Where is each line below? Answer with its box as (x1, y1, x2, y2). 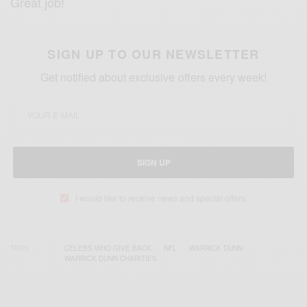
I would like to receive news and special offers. (75, 191, 247, 204)
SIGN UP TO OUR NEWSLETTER (47, 45, 260, 63)
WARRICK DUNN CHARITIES (64, 253, 157, 263)
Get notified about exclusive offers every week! (40, 69, 267, 85)
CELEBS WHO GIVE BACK (64, 243, 151, 253)
